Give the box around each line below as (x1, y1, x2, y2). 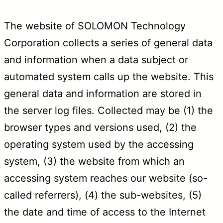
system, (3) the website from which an (4, 155, 185, 167)
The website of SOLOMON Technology (4, 19, 186, 32)
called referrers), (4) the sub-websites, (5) (4, 189, 202, 201)
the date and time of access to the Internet (4, 206, 206, 218)
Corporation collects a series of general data (4, 36, 213, 49)
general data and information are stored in (4, 87, 202, 100)
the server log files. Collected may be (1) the (4, 104, 213, 116)
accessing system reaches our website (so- (4, 172, 208, 184)
